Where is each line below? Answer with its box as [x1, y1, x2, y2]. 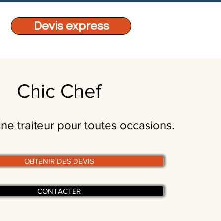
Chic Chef [17, 80, 102, 102]
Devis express [33, 20, 109, 32]
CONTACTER [37, 187, 81, 195]
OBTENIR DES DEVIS [24, 157, 95, 165]
